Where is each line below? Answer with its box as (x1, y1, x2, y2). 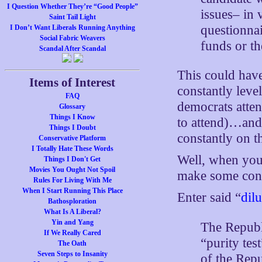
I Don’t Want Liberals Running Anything (9, 23, 135, 32)
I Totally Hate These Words (31, 144, 113, 153)
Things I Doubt (49, 123, 96, 132)
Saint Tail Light (49, 13, 96, 21)
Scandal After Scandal (39, 44, 106, 53)
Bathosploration (48, 197, 97, 205)
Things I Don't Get (44, 155, 101, 163)
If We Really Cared (43, 229, 101, 237)
